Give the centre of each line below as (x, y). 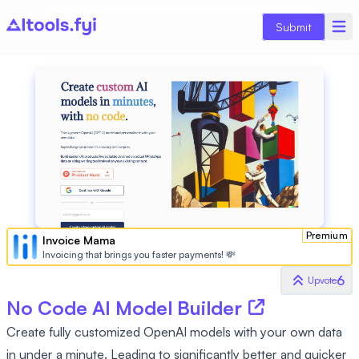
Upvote (322, 280)
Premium (327, 236)
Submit (294, 27)
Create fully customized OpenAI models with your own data (174, 331)
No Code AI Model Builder (124, 307)
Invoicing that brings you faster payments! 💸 (139, 254)
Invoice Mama (79, 240)
